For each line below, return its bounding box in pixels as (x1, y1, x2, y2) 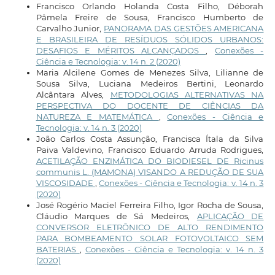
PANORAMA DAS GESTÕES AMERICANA (104, 23, 264, 33)
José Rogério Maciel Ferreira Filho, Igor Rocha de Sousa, (36, 200, 264, 210)
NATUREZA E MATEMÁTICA (36, 112, 159, 122)
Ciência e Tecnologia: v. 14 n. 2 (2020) (36, 56, 180, 66)
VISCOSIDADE (36, 178, 95, 188)
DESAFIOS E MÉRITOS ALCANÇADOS (36, 45, 206, 55)
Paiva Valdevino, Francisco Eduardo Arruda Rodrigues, (36, 145, 264, 155)
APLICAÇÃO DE (196, 211, 264, 221)
